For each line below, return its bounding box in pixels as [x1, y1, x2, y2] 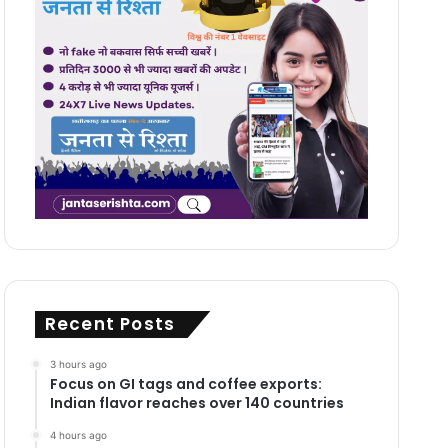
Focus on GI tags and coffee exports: [49, 373, 322, 394]
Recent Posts [44, 311, 176, 336]
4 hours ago [49, 428, 107, 441]
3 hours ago [49, 357, 107, 370]
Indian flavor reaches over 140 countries [49, 392, 344, 413]
